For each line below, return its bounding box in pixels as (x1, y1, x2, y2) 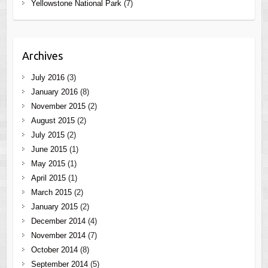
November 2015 (31, 101, 86, 111)
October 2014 (31, 245, 78, 254)
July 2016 (31, 72, 65, 82)
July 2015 (31, 130, 65, 139)
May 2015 (31, 159, 65, 168)
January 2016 (31, 87, 78, 96)
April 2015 (31, 173, 66, 182)
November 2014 (31, 230, 86, 240)
